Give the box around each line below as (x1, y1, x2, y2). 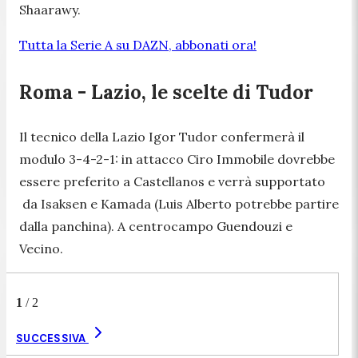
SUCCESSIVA (16, 331, 89, 345)
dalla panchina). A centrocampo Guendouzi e (19, 217, 292, 234)
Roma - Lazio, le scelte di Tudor (19, 79, 313, 105)
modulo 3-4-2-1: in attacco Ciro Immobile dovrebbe (19, 150, 335, 167)
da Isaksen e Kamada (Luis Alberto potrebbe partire (19, 195, 339, 212)
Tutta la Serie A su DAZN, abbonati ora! (19, 36, 257, 53)
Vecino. (19, 240, 66, 257)
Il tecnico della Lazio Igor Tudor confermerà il (19, 128, 304, 145)
